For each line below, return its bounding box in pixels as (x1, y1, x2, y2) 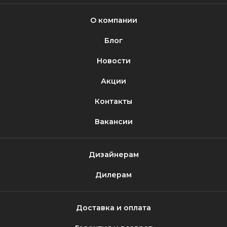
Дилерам (95, 170, 132, 179)
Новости (96, 56, 131, 65)
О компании (90, 16, 137, 25)
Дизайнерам (88, 150, 139, 159)
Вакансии (94, 117, 133, 126)
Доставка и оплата (76, 203, 151, 212)
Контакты (95, 97, 132, 106)
